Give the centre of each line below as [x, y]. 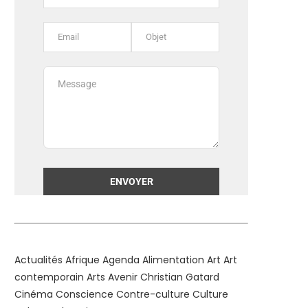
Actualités [38, 260]
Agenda [121, 260]
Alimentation [173, 260]
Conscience [85, 295]
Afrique [82, 260]
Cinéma [34, 295]
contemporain [49, 277]
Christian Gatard [180, 277]
